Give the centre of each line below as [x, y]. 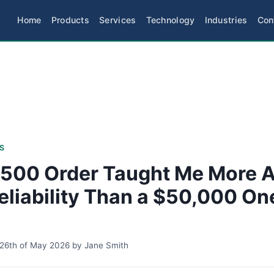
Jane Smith [106, 245]
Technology [170, 20]
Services [118, 20]
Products [70, 20]
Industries [226, 20]
